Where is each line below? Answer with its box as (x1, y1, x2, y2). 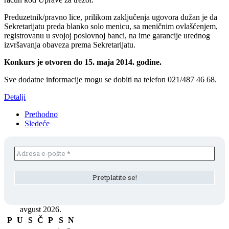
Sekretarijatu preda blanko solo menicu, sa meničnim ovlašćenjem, (4, 22, 218, 31)
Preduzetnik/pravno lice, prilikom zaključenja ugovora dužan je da (4, 13, 217, 22)
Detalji (4, 93, 26, 102)
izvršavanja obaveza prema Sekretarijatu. (4, 40, 135, 50)
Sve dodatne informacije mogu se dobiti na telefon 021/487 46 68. (4, 75, 217, 84)
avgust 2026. (19, 205, 61, 214)
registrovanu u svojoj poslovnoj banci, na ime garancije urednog (4, 31, 210, 40)
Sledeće (25, 119, 50, 128)
